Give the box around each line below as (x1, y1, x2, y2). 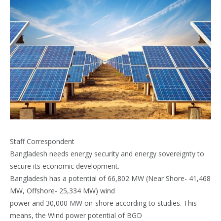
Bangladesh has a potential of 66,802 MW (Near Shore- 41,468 (10, 173, 211, 183)
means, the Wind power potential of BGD (10, 210, 142, 220)
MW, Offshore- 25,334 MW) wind (10, 185, 115, 195)
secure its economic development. (10, 161, 119, 171)
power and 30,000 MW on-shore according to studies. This (10, 198, 197, 208)
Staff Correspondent (10, 136, 74, 146)
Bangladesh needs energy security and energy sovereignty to (10, 148, 204, 158)
